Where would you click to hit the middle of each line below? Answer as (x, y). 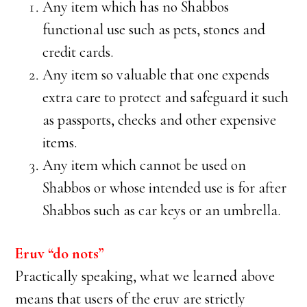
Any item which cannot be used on (145, 165)
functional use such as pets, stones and (154, 29)
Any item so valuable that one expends (156, 75)
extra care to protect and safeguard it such (166, 97)
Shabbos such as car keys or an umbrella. (162, 210)
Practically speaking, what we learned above (145, 276)
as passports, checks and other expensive (160, 120)
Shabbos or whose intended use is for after (165, 188)
